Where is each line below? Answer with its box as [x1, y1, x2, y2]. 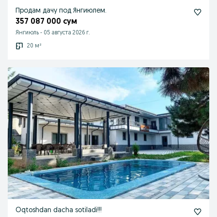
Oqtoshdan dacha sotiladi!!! [15, 207, 102, 214]
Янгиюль [15, 30, 39, 36]
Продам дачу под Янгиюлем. [15, 7, 107, 15]
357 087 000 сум [15, 18, 77, 26]
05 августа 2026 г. [44, 30, 90, 36]
